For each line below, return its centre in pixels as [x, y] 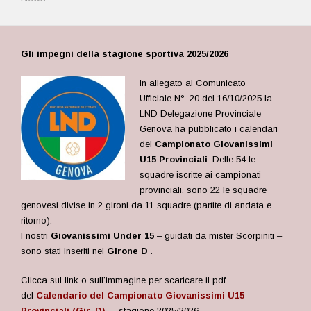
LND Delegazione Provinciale [201, 114]
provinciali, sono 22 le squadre [203, 190]
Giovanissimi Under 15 [102, 236]
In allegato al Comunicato [193, 83]
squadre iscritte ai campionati [201, 175]
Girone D [127, 251]
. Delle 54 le [232, 159]
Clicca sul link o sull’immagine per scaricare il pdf [123, 280]
